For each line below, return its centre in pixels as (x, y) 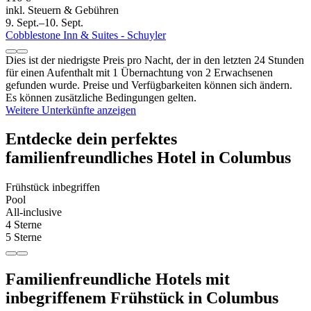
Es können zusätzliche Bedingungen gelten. (101, 97)
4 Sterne (24, 225)
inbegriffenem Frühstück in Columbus (142, 298)
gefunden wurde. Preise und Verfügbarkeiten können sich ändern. (149, 85)
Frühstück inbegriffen (53, 187)
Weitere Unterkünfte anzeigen (71, 110)
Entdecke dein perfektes (91, 139)
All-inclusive (34, 212)
